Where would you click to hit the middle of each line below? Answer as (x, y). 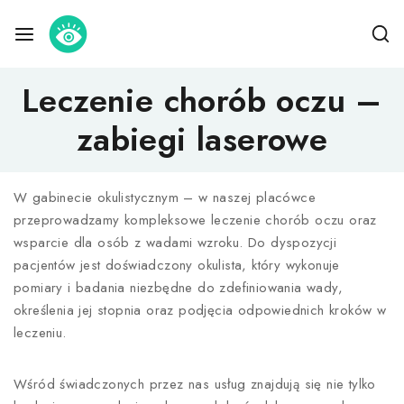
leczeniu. (40, 333)
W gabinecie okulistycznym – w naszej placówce (165, 197)
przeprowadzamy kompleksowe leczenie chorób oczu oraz (195, 220)
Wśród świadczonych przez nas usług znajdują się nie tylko (195, 384)
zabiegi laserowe (202, 139)
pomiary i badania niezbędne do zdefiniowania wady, (178, 288)
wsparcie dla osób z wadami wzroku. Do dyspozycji (175, 243)
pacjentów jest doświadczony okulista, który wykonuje (177, 265)
